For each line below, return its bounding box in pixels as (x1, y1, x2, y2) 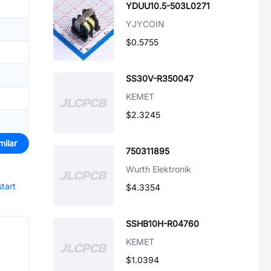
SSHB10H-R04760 (126, 218, 199, 229)
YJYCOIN (126, 19, 165, 29)
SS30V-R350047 (126, 73, 194, 83)
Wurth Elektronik (126, 164, 191, 174)
